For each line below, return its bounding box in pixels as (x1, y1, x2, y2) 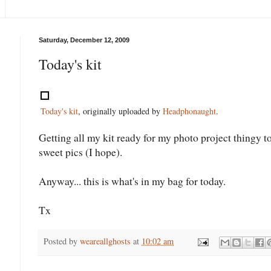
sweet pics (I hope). (39, 144, 122, 159)
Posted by (44, 235, 80, 247)
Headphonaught (163, 105, 216, 117)
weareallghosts (80, 235, 131, 247)
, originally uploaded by (78, 105, 163, 117)
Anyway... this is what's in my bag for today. (39, 173, 226, 188)
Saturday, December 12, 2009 (39, 36, 129, 44)
